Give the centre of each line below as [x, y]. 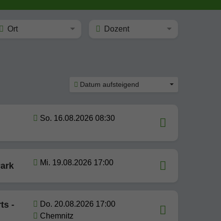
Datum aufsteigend [110, 84]
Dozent [116, 29]
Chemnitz [57, 216]
